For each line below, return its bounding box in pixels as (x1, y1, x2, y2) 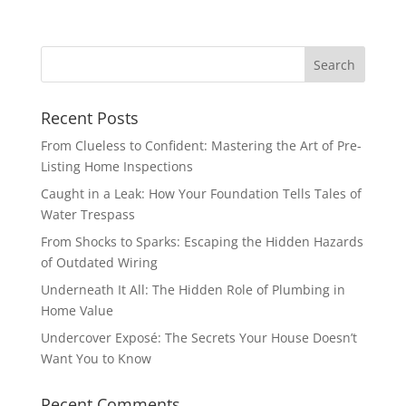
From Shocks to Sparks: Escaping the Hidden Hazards (40, 233, 363, 250)
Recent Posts (40, 107, 139, 129)
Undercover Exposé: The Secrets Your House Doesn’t (40, 329, 357, 346)
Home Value (40, 302, 113, 319)
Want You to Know (40, 350, 151, 367)
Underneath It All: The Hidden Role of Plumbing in (40, 281, 345, 298)
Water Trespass (40, 206, 135, 223)
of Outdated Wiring (40, 254, 158, 271)
